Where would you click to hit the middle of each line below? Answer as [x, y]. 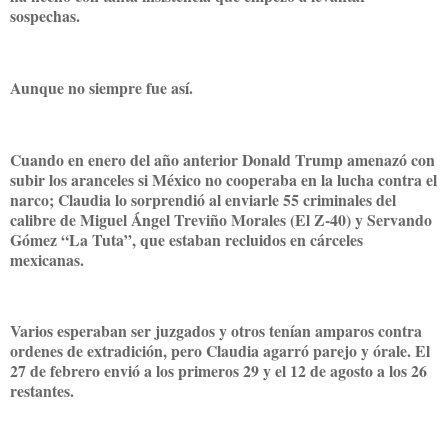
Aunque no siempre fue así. [104, 87]
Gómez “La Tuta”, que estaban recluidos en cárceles [186, 239]
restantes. [42, 391]
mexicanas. [49, 259]
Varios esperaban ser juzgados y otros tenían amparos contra [216, 331]
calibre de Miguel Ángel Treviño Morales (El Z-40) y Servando [221, 219]
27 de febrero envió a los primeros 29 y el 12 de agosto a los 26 [218, 371]
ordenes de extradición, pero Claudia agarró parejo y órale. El [220, 351]
